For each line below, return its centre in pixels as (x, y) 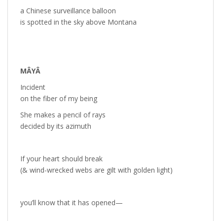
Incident (33, 87)
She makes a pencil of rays (63, 115)
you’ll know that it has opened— (72, 203)
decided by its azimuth (56, 126)
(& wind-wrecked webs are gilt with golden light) (96, 170)
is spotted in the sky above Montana (78, 22)
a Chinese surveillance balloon (68, 11)
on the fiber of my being (59, 98)
